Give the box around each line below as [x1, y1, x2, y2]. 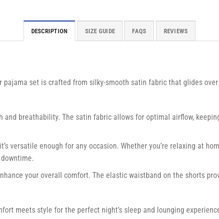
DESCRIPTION [31, 27, 68, 35]
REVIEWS [163, 27, 188, 35]
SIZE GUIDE [85, 27, 115, 35]
